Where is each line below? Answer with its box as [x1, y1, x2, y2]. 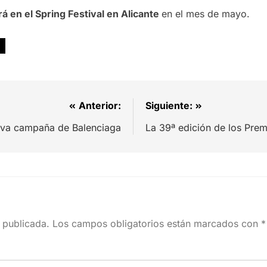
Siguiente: [145, 100, 193, 112]
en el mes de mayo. [162, 8, 250, 20]
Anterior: [79, 100, 121, 112]
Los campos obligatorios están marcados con [52, 218, 261, 230]
